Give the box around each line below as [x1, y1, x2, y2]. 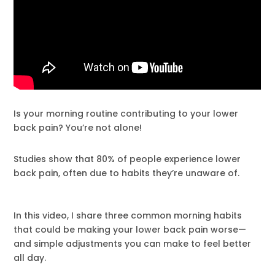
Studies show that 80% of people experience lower [14, 152, 241, 165]
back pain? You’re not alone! [14, 121, 142, 134]
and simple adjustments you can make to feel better [14, 237, 252, 250]
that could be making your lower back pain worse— [14, 223, 247, 236]
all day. [14, 251, 47, 264]
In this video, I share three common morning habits [14, 209, 242, 222]
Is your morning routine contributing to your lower [14, 107, 239, 120]
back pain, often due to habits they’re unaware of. [14, 166, 240, 179]
